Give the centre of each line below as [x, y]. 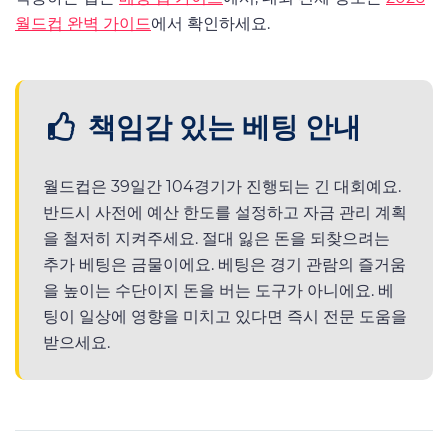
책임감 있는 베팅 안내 [221, 125]
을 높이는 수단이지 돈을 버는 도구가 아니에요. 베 [218, 290]
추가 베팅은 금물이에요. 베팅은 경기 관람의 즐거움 [224, 264]
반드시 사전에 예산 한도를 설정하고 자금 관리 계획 [225, 212]
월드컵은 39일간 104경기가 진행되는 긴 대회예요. [222, 186]
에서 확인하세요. [210, 23]
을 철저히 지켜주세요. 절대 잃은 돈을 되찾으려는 [216, 238]
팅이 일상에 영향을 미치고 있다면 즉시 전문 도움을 [225, 316]
